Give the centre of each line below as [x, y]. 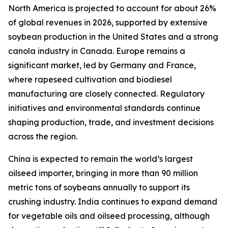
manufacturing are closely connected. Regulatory [106, 94]
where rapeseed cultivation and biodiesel [90, 80]
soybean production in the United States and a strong [113, 37]
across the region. [43, 137]
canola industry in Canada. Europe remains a [97, 51]
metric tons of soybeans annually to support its [99, 188]
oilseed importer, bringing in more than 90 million [103, 173]
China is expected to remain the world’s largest [101, 159]
